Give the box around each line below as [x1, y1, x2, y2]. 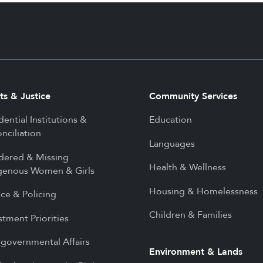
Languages [149, 137, 195, 150]
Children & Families [149, 208, 232, 222]
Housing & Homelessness [149, 184, 258, 198]
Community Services [149, 89, 237, 103]
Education [149, 113, 192, 127]
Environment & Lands [149, 245, 242, 259]
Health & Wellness [149, 161, 226, 174]
